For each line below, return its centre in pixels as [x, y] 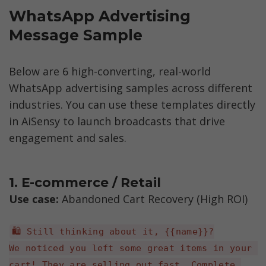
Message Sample [76, 35]
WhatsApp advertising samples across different [131, 88]
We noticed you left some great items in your [131, 248]
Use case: [35, 199]
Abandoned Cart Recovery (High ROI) [155, 199]
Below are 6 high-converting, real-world [110, 71]
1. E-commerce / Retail [85, 183]
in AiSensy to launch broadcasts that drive [117, 121]
